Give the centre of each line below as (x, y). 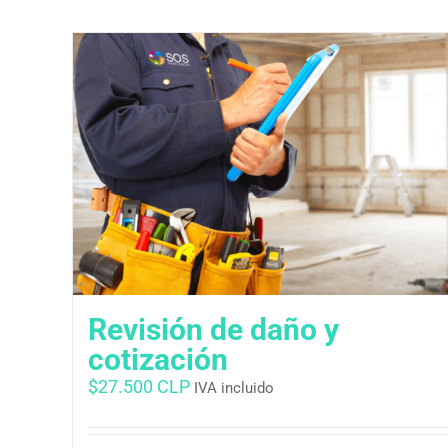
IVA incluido (234, 388)
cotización (158, 360)
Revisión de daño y (213, 330)
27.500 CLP (144, 387)
